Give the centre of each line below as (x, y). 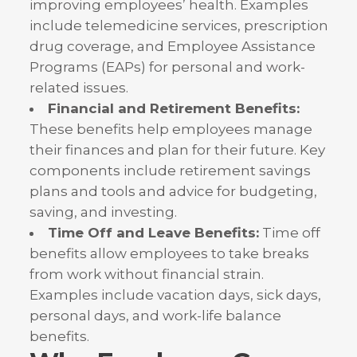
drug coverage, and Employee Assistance (172, 47)
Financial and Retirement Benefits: (173, 109)
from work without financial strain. (146, 275)
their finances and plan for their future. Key (177, 150)
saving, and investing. (103, 212)
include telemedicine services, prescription (178, 26)
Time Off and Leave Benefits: (153, 233)
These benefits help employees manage (171, 129)
